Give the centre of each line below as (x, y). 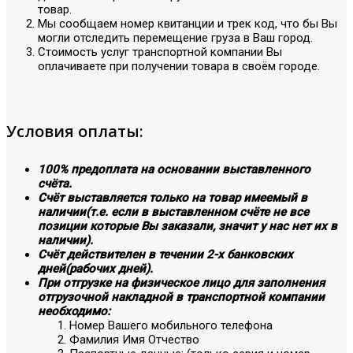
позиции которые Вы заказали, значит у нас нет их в (188, 227)
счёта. (55, 184)
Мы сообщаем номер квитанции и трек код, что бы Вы (188, 23)
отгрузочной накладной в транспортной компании (181, 297)
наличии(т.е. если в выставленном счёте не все (173, 212)
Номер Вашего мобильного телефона (171, 326)
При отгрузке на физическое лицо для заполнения (181, 283)
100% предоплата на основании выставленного (174, 170)
